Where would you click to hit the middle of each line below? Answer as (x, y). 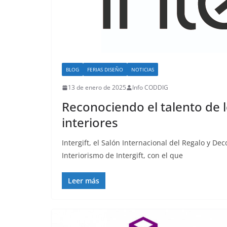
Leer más (84, 181)
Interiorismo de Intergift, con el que (122, 156)
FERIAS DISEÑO (105, 70)
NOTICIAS (143, 70)
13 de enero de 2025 (97, 88)
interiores (90, 123)
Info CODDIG (150, 88)
